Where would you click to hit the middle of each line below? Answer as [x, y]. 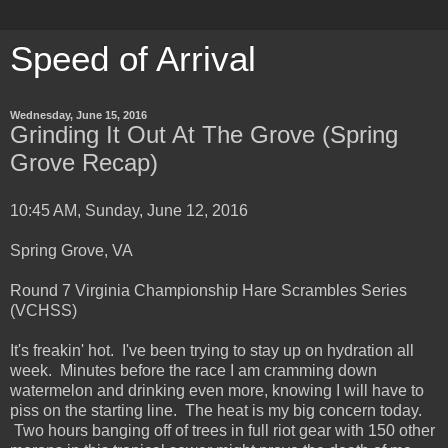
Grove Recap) [84, 162]
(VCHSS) [43, 310]
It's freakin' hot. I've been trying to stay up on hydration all [212, 350]
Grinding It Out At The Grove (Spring [204, 134]
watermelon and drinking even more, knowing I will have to [217, 390]
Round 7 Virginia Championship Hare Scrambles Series [208, 290]
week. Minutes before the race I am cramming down [193, 370]
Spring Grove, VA [71, 250]
